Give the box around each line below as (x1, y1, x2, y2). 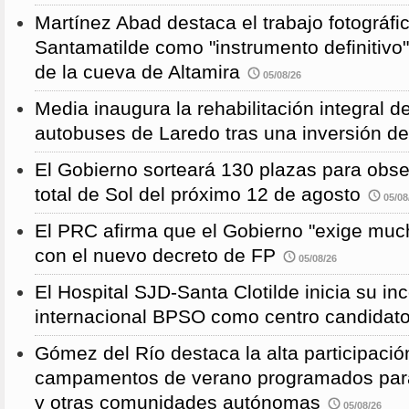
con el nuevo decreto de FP (35, 245, 276, 267)
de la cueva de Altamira (35, 61, 240, 84)
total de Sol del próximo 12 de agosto (35, 184, 361, 206)
